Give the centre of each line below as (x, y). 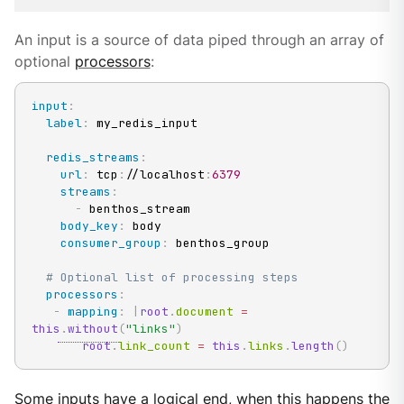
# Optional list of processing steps (172, 277)
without (92, 328)
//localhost (165, 174)
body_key (89, 225)
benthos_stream (136, 208)
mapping (92, 311)
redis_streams (92, 157)
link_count (157, 345)
